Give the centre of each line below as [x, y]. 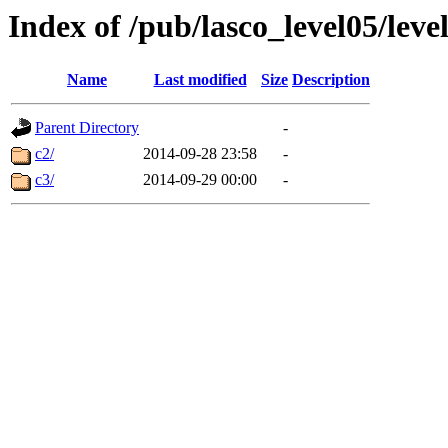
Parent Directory [87, 128]
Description [331, 80]
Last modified [200, 80]
